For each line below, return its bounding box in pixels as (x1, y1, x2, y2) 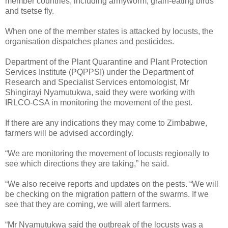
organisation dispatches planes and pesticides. (5, 37, 174, 46)
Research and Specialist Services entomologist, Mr (5, 77, 189, 87)
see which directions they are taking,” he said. (5, 159, 169, 168)
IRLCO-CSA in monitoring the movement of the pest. (5, 98, 192, 107)
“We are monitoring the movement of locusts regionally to (5, 149, 209, 158)
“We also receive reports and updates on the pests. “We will (5, 179, 218, 188)
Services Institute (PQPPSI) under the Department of (5, 67, 193, 76)
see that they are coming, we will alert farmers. (5, 199, 171, 209)
